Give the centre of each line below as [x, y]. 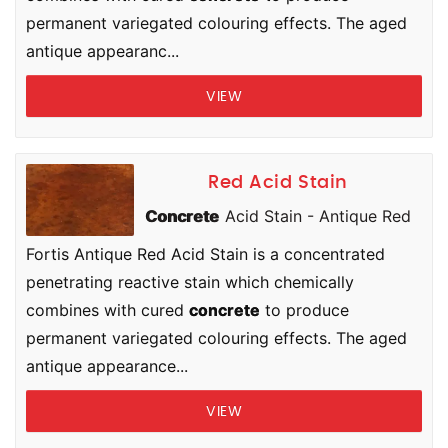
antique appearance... [107, 366]
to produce [304, 310]
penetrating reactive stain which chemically [190, 282]
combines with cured [107, 310]
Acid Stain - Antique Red [315, 216]
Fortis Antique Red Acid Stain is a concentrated [205, 254]
